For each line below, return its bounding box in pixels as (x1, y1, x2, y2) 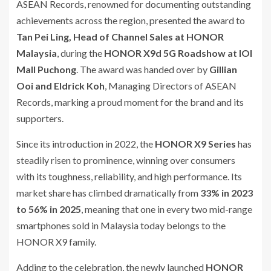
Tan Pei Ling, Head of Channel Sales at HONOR (16, 30, 224, 42)
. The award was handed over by (76, 63, 209, 75)
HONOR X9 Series (155, 137, 236, 149)
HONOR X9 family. (16, 235, 96, 247)
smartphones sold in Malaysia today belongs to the (16, 219, 226, 231)
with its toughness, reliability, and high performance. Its (16, 170, 242, 182)
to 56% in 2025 (16, 203, 81, 215)
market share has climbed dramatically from (16, 186, 200, 198)
